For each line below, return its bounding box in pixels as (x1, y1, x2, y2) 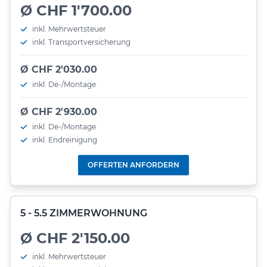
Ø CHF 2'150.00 (20, 229, 130, 247)
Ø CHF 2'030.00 (20, 63, 97, 75)
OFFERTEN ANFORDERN (88, 160, 179, 169)
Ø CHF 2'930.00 (20, 105, 97, 117)
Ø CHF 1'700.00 (20, 1, 132, 19)
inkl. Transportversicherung (32, 37, 131, 46)
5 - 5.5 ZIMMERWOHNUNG (20, 207, 147, 219)
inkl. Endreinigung (32, 135, 97, 144)
